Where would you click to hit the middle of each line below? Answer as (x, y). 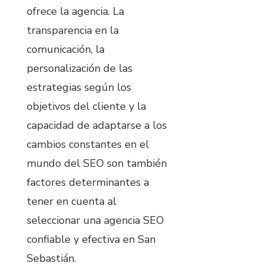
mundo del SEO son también (97, 163)
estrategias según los (79, 87)
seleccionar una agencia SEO (95, 220)
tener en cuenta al (72, 201)
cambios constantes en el (88, 144)
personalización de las (80, 68)
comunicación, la (66, 49)
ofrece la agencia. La (75, 11)
